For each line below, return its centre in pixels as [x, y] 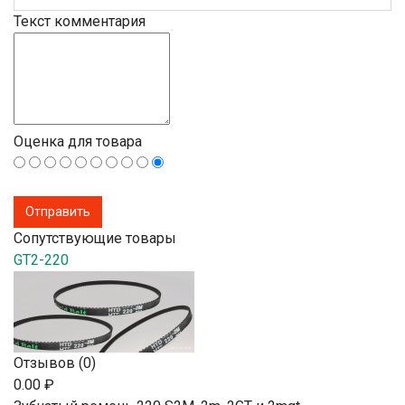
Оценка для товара [78, 142]
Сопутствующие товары [95, 239]
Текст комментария [80, 22]
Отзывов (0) [55, 363]
